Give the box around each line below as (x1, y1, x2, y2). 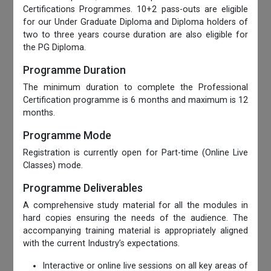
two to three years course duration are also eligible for (23, 29, 248, 40)
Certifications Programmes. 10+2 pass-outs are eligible (23, 4, 248, 15)
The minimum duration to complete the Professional (23, 82, 248, 93)
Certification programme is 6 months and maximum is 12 (23, 94, 248, 105)
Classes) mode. (23, 160, 83, 171)
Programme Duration (23, 63, 126, 76)
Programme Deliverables (23, 181, 143, 194)
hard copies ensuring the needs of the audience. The (23, 212, 248, 223)
